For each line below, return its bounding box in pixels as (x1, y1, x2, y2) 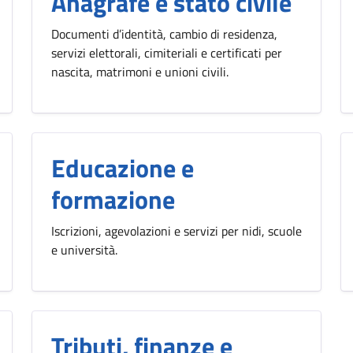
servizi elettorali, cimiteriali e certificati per (51, 43, 282, 62)
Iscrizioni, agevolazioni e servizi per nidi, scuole (51, 221, 302, 240)
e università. (51, 240, 117, 259)
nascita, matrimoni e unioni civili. (51, 62, 229, 81)
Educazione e (51, 149, 194, 187)
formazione (51, 180, 175, 218)
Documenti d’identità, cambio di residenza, (51, 24, 277, 43)
